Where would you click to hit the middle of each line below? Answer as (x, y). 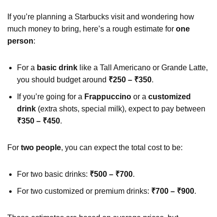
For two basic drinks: (53, 174)
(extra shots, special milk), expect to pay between (121, 108)
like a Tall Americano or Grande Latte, (143, 67)
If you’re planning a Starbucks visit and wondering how (101, 16)
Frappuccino (108, 96)
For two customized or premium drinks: (84, 191)
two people (41, 147)
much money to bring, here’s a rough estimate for (92, 29)
